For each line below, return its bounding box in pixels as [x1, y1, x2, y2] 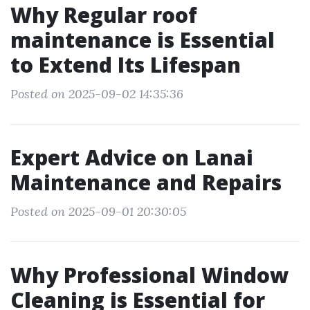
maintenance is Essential [10, 26, 275, 54]
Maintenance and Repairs [10, 168, 282, 197]
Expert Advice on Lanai [10, 143, 253, 172]
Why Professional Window [10, 261, 289, 289]
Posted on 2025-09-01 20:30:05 [10, 203, 186, 219]
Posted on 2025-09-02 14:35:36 [10, 86, 183, 102]
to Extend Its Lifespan [10, 51, 241, 79]
